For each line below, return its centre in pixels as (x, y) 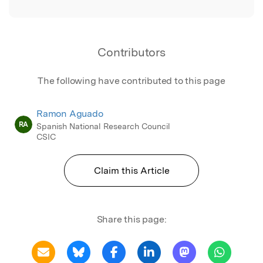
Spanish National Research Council (103, 126)
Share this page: (131, 219)
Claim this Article (131, 170)
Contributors (131, 52)
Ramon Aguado (70, 113)
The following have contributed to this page (131, 80)
